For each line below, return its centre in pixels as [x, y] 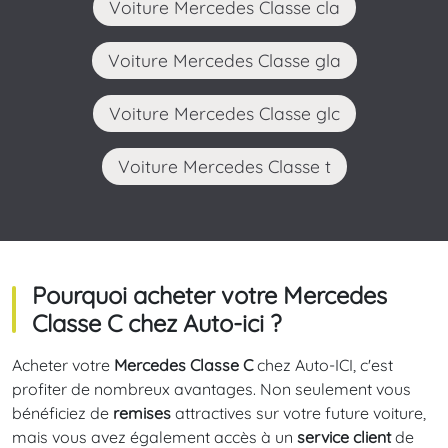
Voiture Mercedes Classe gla [230, 60]
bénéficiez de [62, 413]
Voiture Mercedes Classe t [230, 166]
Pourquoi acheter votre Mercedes [209, 295]
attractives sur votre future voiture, [298, 413]
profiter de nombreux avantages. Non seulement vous [211, 389]
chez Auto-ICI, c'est [325, 365]
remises [142, 413]
